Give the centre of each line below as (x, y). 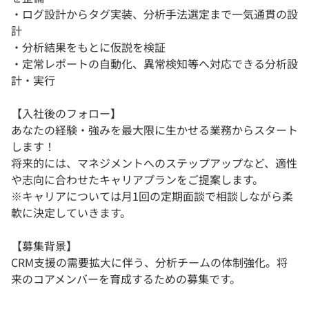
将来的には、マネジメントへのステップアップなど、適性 (154, 162)
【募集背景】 (44, 245)
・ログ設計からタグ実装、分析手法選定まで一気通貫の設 (154, 13)
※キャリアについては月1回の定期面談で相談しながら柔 (152, 196)
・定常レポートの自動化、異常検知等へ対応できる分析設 (154, 63)
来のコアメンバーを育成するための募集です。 (126, 278)
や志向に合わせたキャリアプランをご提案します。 (137, 179)
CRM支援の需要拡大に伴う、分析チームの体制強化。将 (149, 262)
